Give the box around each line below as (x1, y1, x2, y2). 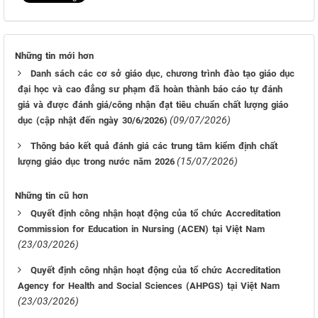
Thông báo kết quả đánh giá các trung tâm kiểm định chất (31, 141, 278, 151)
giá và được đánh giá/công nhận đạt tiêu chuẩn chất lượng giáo (18, 99, 288, 110)
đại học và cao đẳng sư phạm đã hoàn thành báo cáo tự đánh (18, 84, 283, 94)
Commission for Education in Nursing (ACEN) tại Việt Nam (18, 224, 265, 234)
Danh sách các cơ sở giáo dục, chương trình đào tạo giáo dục (31, 68, 295, 79)
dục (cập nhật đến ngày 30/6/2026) (18, 115, 168, 126)
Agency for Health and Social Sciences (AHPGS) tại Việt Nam (18, 280, 280, 291)
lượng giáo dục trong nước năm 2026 (18, 156, 175, 167)
